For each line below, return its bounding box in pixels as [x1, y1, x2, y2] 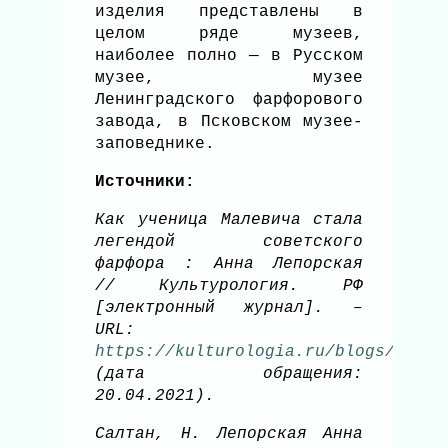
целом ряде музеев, [95, 25, 364, 44]
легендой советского [95, 233, 364, 252]
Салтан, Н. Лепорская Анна [95, 425, 364, 444]
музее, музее [95, 69, 364, 88]
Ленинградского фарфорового [95, 91, 364, 110]
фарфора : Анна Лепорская [95, 255, 364, 274]
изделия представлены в [95, 3, 364, 22]
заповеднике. [95, 135, 215, 154]
